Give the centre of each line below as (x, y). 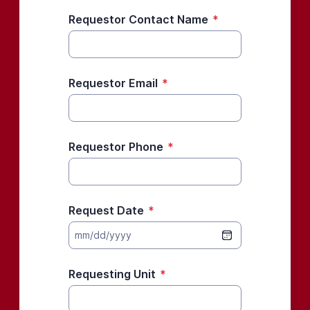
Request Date (106, 210)
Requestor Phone (116, 147)
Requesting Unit (112, 274)
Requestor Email (113, 83)
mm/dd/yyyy (103, 235)
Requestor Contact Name (138, 19)
